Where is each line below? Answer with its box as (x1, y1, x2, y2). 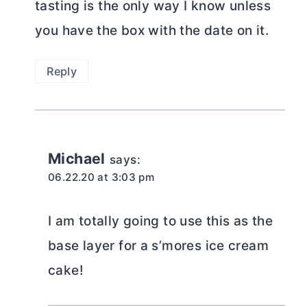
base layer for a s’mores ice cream (48, 238, 269, 254)
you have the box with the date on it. (35, 23, 269, 39)
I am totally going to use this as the (48, 213, 273, 230)
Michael (48, 149, 106, 167)
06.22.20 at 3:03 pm (48, 170, 155, 184)
